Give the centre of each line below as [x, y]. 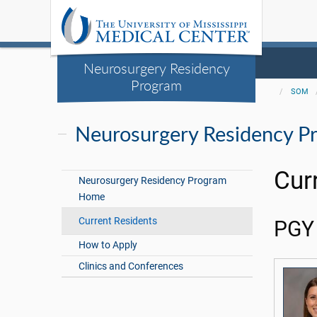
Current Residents [118, 221]
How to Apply [108, 245]
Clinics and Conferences [131, 266]
